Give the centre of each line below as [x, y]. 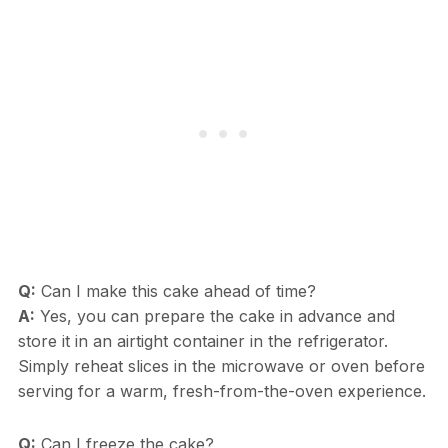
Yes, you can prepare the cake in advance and [214, 316]
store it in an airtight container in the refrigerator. [202, 341]
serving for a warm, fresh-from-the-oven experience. [221, 391]
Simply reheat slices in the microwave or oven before [221, 366]
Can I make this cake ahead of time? [175, 291]
